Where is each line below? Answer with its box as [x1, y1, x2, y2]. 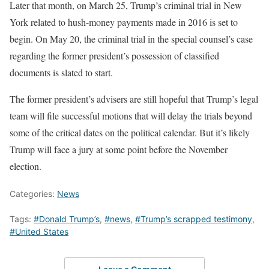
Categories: [10, 189, 57, 199]
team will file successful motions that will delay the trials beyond [10, 109, 252, 122]
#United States [10, 226, 68, 237]
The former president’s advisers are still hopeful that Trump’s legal [10, 92, 258, 106]
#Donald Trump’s [34, 214, 100, 225]
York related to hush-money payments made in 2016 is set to [10, 16, 238, 29]
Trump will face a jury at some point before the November [10, 143, 228, 156]
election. [10, 160, 41, 173]
